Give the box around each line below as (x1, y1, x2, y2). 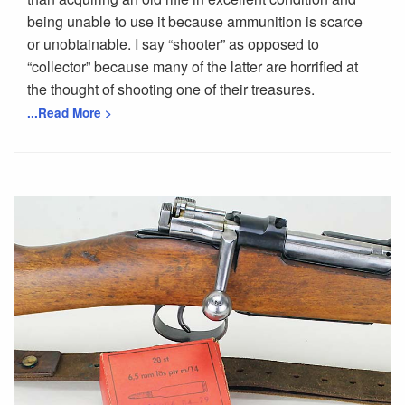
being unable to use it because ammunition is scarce (27, 10, 363, 32)
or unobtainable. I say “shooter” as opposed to (27, 33, 319, 54)
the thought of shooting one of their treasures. (27, 78, 315, 99)
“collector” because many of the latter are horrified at (27, 55, 358, 77)
